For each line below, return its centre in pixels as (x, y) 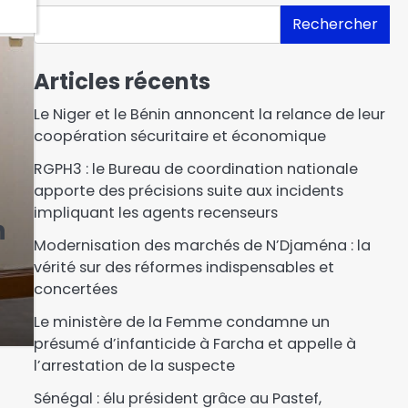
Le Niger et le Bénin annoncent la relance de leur (209, 114)
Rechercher (335, 24)
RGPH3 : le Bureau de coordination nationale (195, 168)
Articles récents (122, 81)
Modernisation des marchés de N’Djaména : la (202, 245)
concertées (75, 289)
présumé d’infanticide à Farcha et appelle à (194, 343)
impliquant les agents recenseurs (155, 212)
